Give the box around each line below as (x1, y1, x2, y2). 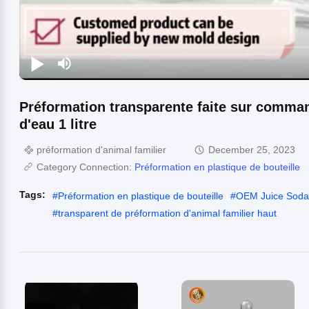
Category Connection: (37, 161, 134, 172)
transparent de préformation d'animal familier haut (58, 207, 277, 219)
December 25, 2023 (208, 143, 295, 155)
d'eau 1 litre (19, 116, 97, 132)
